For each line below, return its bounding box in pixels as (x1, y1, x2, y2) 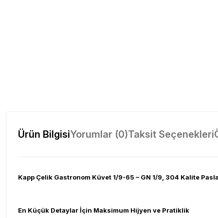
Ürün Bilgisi (18, 128, 70, 140)
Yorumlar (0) (70, 128, 128, 140)
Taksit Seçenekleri (128, 128, 214, 140)
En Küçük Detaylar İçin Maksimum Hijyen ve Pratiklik (18, 206, 189, 214)
